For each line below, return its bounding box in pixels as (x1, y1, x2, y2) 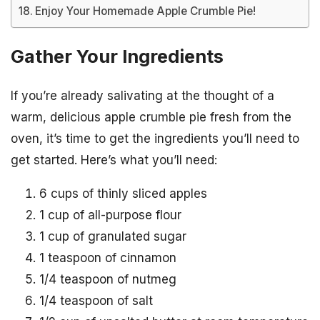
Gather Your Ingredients (11, 45, 224, 68)
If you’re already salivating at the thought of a (11, 89, 274, 104)
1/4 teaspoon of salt (39, 294, 153, 309)
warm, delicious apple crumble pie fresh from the (11, 110, 291, 125)
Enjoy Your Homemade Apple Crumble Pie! (35, 4, 256, 18)
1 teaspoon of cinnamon (39, 251, 176, 266)
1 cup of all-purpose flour (39, 208, 181, 223)
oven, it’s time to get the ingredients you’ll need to (11, 131, 299, 146)
